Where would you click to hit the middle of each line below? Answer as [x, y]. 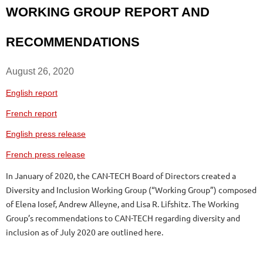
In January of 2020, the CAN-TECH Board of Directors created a [121, 175]
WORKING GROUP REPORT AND [108, 12]
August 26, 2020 [40, 71]
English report [32, 92]
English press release [46, 134]
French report [31, 113]
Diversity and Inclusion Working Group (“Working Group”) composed [131, 189]
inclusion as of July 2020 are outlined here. [85, 232]
